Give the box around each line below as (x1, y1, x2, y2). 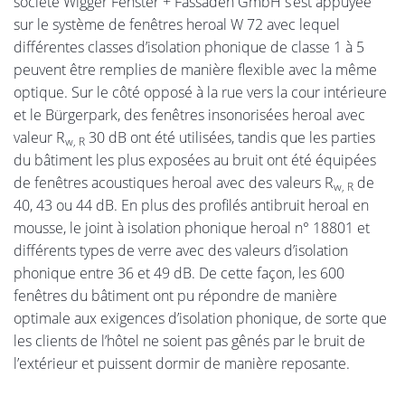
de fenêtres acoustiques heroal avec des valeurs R (14, 173, 334, 193)
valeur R (14, 127, 65, 148)
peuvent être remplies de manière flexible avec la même (14, 60, 377, 80)
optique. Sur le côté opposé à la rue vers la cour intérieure (14, 82, 387, 103)
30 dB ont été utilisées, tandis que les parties (85, 127, 375, 148)
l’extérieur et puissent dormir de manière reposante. (14, 353, 350, 374)
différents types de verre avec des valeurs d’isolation (14, 240, 348, 261)
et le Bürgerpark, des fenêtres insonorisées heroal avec (14, 105, 365, 126)
